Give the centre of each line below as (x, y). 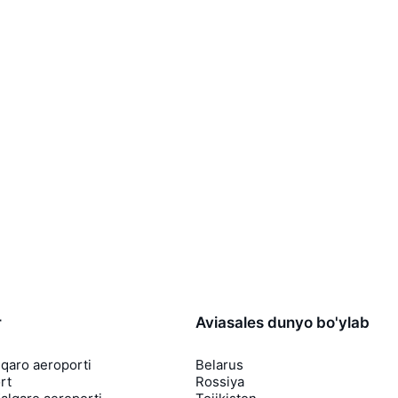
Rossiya (220, 381)
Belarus (219, 364)
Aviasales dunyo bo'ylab (283, 322)
